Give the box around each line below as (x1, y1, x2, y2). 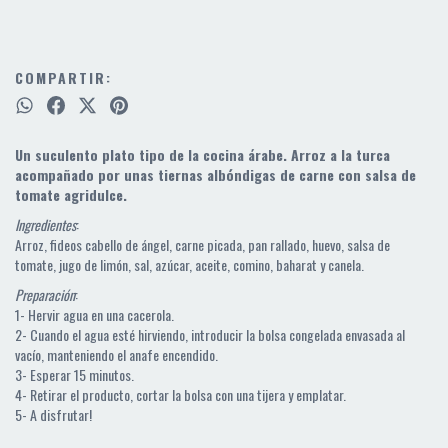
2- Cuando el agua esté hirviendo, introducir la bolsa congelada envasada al (15, 323, 405, 345)
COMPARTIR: (15, 66, 112, 88)
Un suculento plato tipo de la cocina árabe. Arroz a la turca (15, 143, 390, 165)
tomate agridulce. (15, 183, 127, 205)
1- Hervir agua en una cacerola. (15, 303, 174, 325)
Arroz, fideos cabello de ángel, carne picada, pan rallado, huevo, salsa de (15, 233, 390, 255)
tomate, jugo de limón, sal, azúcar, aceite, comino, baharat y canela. (15, 253, 364, 275)
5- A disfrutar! (15, 403, 92, 425)
